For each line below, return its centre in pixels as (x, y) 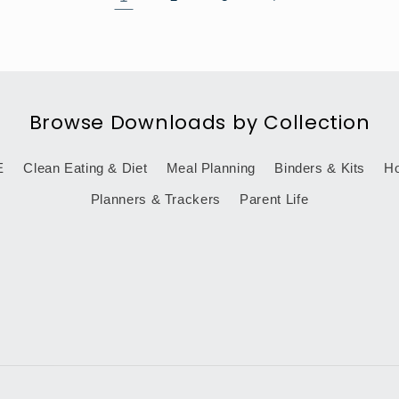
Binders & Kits (320, 168)
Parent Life (274, 200)
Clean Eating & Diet (85, 168)
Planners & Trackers (155, 200)
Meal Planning (211, 168)
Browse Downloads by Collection (199, 122)
